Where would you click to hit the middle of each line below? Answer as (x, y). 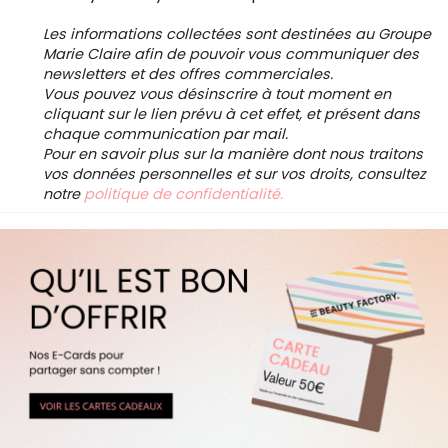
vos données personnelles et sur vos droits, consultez (234, 174)
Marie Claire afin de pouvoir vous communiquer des (231, 54)
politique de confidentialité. (183, 194)
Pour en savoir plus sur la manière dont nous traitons (233, 154)
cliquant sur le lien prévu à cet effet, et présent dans (231, 114)
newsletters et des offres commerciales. (188, 74)
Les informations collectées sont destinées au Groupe (237, 34)
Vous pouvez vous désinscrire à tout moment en (217, 94)
